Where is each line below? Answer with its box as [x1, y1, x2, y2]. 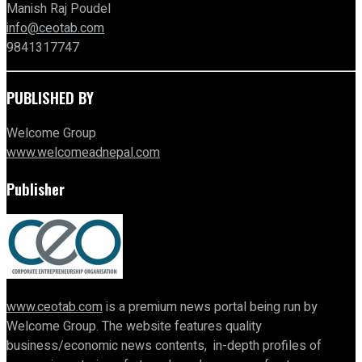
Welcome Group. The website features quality [6, 317, 262, 337]
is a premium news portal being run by [103, 297, 318, 318]
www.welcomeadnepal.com [6, 143, 160, 162]
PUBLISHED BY [6, 86, 94, 109]
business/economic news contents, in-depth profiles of [6, 336, 322, 356]
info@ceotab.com [6, 18, 104, 38]
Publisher [6, 177, 65, 200]
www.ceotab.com [6, 297, 103, 318]
